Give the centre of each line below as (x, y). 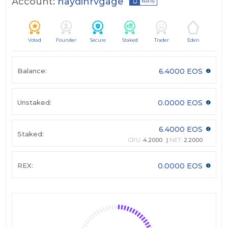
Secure (98, 40)
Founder (66, 40)
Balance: (32, 70)
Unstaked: (34, 102)
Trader (161, 40)
